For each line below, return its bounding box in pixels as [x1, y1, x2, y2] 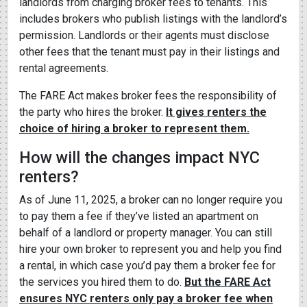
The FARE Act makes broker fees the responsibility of [19, 89, 277, 102]
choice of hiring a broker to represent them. [19, 122, 249, 135]
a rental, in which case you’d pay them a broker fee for [19, 259, 275, 272]
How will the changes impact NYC [19, 148, 260, 167]
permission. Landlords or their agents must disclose [19, 29, 269, 42]
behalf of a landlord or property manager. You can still [19, 226, 272, 239]
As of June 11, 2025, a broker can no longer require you [19, 193, 282, 206]
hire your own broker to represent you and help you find [19, 243, 282, 256]
